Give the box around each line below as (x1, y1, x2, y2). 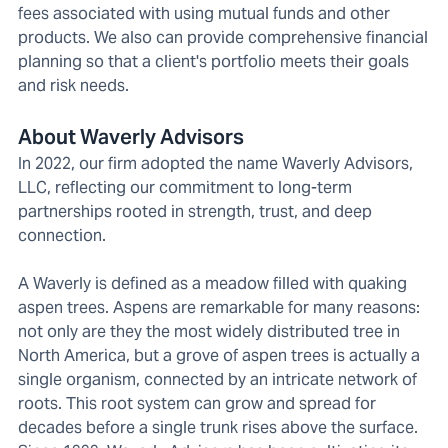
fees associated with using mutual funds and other (18, 2, 390, 24)
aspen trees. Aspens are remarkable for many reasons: (18, 296, 420, 318)
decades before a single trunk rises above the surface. (18, 416, 418, 438)
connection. (18, 224, 106, 246)
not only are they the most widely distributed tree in (18, 320, 400, 342)
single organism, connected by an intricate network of (18, 368, 417, 390)
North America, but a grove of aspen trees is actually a (18, 344, 420, 366)
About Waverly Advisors (18, 123, 244, 150)
